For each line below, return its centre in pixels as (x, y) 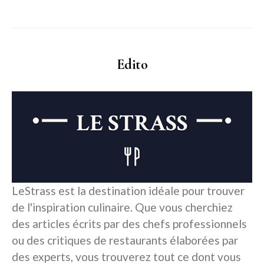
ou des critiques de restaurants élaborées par (125, 240)
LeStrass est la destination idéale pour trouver (128, 190)
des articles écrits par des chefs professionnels (129, 223)
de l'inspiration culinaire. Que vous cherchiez (122, 207)
